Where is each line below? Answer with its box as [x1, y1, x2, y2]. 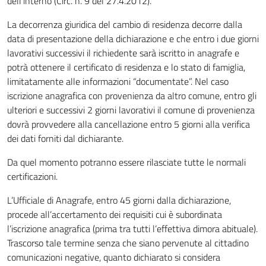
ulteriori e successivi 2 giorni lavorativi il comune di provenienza [7, 103, 255, 117]
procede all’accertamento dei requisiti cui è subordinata [7, 207, 222, 221]
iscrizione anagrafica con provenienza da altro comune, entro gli [7, 88, 256, 103]
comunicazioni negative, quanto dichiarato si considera [7, 250, 220, 264]
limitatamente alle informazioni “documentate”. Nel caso [7, 74, 229, 88]
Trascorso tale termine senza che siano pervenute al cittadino [7, 236, 249, 250]
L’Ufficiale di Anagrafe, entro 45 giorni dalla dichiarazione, [7, 193, 231, 207]
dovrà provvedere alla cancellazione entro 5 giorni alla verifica [7, 117, 250, 131]
